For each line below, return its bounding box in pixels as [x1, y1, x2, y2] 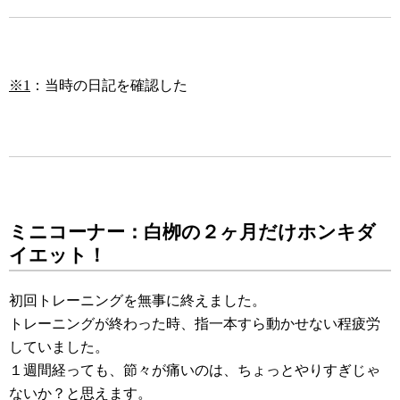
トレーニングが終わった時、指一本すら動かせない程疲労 [9, 316, 380, 331]
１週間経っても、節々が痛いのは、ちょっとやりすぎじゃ [9, 362, 380, 378]
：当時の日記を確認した [30, 78, 187, 93]
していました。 [9, 339, 109, 354]
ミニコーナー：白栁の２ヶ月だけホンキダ [9, 221, 376, 243]
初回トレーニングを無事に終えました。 [9, 293, 266, 308]
